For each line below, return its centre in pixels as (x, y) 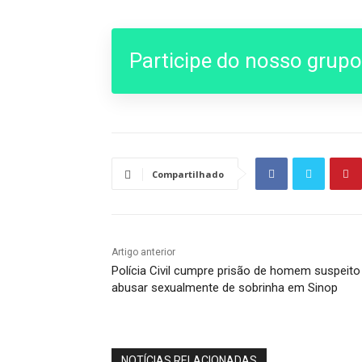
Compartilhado (188, 175)
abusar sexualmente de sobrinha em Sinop (225, 288)
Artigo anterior (143, 253)
